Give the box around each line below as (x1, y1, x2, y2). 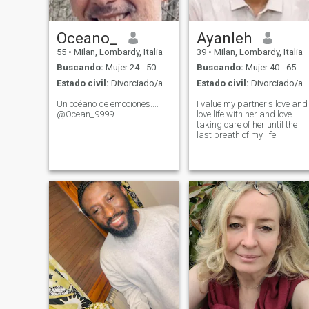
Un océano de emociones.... (56, 98, 159, 109)
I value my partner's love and (196, 98, 308, 109)
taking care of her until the (196, 119, 297, 130)
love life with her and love (196, 108, 292, 119)
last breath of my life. (196, 129, 278, 140)
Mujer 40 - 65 (243, 62, 296, 73)
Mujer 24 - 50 (103, 62, 156, 73)
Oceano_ (56, 28, 118, 47)
